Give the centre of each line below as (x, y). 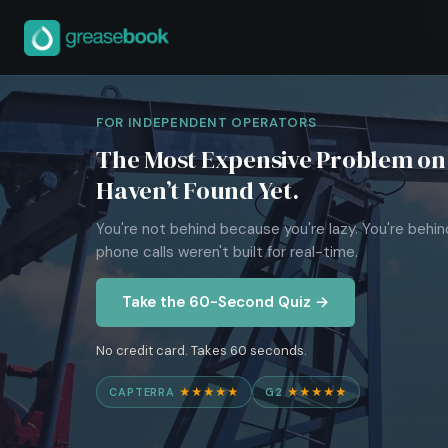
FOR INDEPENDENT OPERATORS (206, 122)
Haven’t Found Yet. (197, 190)
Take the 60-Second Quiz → (225, 302)
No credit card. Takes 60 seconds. (201, 350)
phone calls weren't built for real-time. (227, 252)
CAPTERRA (144, 392)
